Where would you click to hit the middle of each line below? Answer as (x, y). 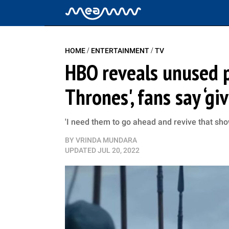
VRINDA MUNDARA (106, 140)
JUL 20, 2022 (119, 150)
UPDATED (81, 150)
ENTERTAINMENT (121, 51)
